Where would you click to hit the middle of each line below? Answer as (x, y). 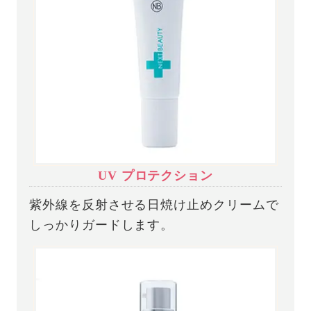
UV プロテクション (155, 176)
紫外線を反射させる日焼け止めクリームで (154, 204)
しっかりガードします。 (102, 225)
